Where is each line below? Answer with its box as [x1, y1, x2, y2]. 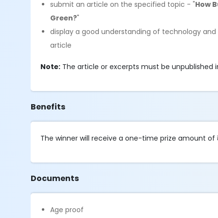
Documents [31, 173, 79, 184]
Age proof [50, 205, 84, 215]
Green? [50, 13, 77, 23]
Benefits [31, 101, 66, 112]
